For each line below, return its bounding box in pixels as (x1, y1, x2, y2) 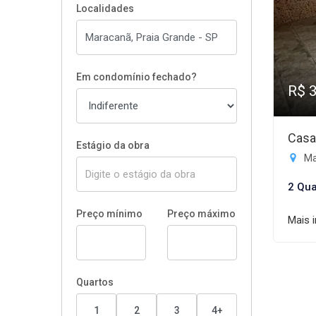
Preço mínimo (76, 208, 142, 219)
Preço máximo (167, 208, 236, 219)
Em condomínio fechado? (76, 71, 197, 83)
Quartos (76, 276, 114, 288)
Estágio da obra (76, 140, 150, 151)
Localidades (76, 3, 134, 14)
